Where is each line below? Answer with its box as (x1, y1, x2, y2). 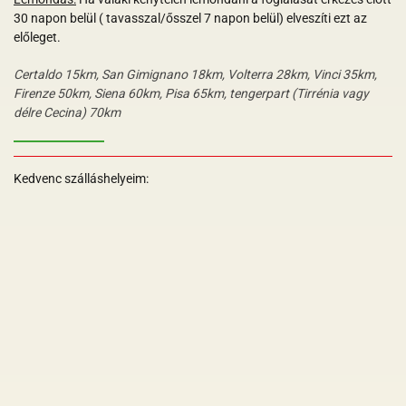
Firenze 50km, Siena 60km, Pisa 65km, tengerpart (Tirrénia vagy (14, 85, 369, 101)
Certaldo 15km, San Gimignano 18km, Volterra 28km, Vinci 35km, (14, 66, 377, 82)
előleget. (14, 29, 63, 44)
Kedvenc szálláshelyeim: (14, 170, 149, 186)
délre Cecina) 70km (14, 104, 121, 120)
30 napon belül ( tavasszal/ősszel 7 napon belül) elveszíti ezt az (14, 10, 367, 25)
